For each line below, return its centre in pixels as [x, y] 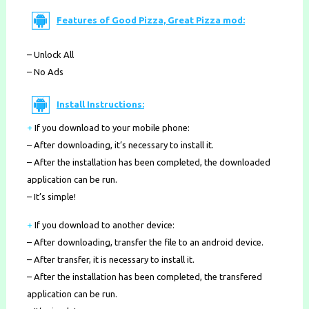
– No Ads [45, 72]
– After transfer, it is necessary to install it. [110, 260]
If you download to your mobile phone [111, 128]
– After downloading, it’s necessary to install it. [120, 145]
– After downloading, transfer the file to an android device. [145, 242]
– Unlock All [50, 55]
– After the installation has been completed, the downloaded [148, 162]
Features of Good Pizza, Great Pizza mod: [150, 20]
